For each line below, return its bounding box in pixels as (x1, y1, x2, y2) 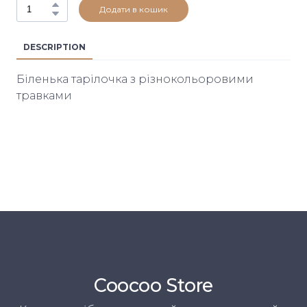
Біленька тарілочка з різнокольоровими (16, 72, 254, 86)
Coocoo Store (94, 273, 213, 297)
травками (16, 88, 72, 102)
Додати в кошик (99, 3, 168, 14)
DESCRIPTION (23, 41, 86, 52)
